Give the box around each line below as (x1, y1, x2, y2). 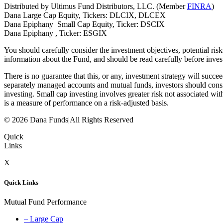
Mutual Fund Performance (4, 197, 87, 206)
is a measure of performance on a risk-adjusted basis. (4, 99, 169, 108)
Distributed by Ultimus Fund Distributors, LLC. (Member (4, 2, 187, 11)
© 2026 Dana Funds (4, 115, 68, 124)
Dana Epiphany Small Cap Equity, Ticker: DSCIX (4, 20, 165, 29)
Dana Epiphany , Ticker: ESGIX (4, 29, 107, 38)
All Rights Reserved (70, 115, 133, 124)
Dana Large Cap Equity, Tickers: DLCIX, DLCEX (4, 11, 166, 20)
